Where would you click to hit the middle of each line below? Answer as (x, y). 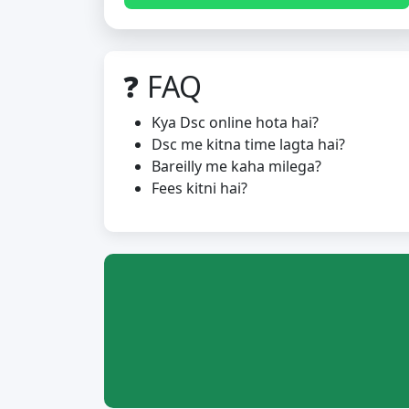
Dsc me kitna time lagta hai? (248, 144)
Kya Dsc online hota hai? (235, 122)
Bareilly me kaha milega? (236, 166)
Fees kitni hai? (199, 188)
